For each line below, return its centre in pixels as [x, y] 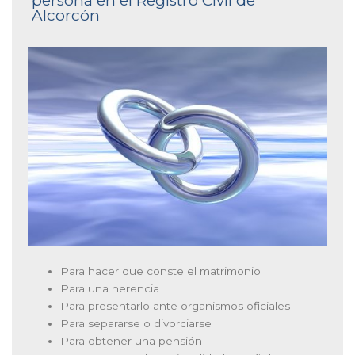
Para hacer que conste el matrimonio [161, 271]
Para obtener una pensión [132, 340]
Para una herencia [110, 288]
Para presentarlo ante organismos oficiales [176, 305]
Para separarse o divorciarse [136, 323]
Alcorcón [66, 15]
